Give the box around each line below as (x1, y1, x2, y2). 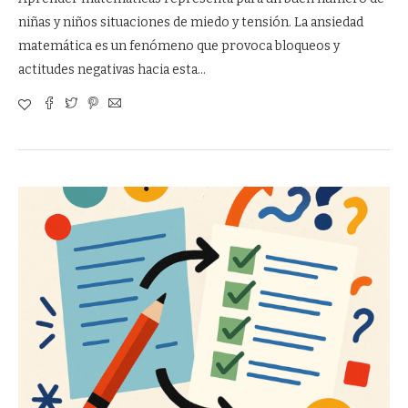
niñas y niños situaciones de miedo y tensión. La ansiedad (18, 15, 363, 30)
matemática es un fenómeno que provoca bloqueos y (18, 38, 340, 54)
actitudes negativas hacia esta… (18, 62, 206, 77)
